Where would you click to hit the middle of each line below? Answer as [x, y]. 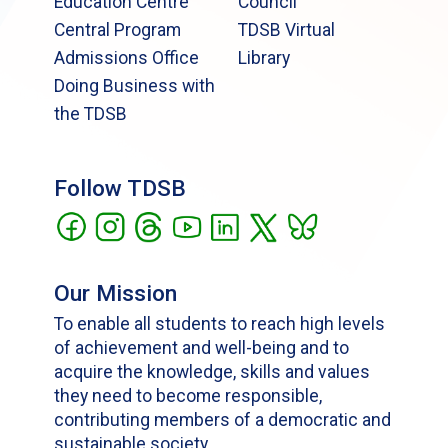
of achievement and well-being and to [202, 348]
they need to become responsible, [188, 396]
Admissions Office [127, 58]
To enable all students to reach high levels [220, 324]
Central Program [118, 30]
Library [263, 58]
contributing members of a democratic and [223, 420]
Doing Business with [135, 86]
